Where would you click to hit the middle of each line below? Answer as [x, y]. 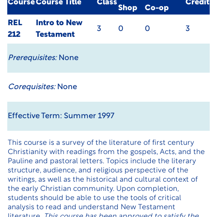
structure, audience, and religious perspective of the [98, 171]
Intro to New [59, 23]
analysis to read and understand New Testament [92, 208]
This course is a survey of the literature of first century [101, 143]
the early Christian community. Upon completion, [93, 189]
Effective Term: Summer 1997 [61, 116]
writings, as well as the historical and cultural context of [103, 180]
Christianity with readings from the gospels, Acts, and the [106, 152]
